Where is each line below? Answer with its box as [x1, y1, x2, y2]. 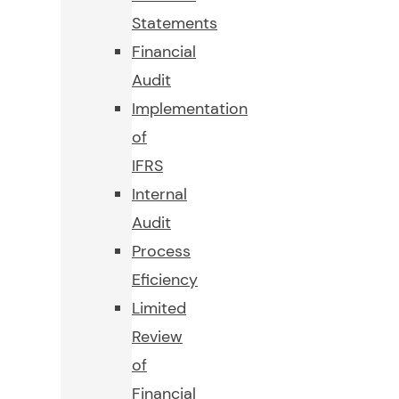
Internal [132, 183, 187, 206]
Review [132, 326, 183, 348]
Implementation [132, 98, 248, 120]
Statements [132, 12, 217, 35]
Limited [132, 297, 186, 320]
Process [132, 240, 191, 263]
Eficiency [132, 269, 198, 291]
